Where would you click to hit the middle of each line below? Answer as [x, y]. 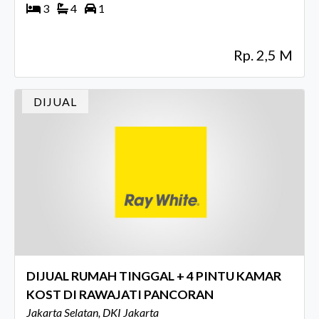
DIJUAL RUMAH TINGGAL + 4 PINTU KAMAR [154, 276]
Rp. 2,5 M [263, 55]
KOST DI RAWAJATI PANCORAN [120, 295]
